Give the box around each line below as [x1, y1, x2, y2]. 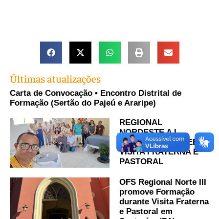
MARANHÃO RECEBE [119, 137, 204, 147]
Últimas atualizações [10, 72, 101, 86]
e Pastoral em [119, 207, 173, 217]
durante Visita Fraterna [119, 197, 209, 207]
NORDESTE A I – [119, 128, 183, 137]
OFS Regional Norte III [119, 177, 206, 187]
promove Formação [119, 187, 195, 197]
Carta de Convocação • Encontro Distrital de [10, 88, 181, 98]
